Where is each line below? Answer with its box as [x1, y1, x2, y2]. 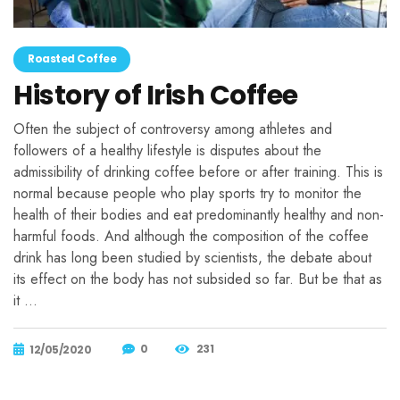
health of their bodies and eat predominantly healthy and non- [13, 204, 384, 225]
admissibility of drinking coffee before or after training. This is [13, 161, 383, 182]
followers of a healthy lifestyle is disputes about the [13, 139, 321, 161]
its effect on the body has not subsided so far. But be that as [13, 268, 382, 289]
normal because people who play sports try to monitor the [13, 182, 362, 204]
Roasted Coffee [28, 50, 116, 66]
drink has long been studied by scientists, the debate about [13, 246, 371, 268]
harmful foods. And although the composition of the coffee [13, 225, 369, 246]
